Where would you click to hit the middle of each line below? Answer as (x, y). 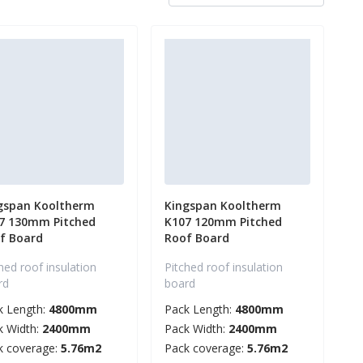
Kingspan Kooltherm (223, 206)
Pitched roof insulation (224, 267)
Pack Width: (196, 329)
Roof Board (197, 238)
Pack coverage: (206, 348)
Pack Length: (200, 310)
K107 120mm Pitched (223, 222)
